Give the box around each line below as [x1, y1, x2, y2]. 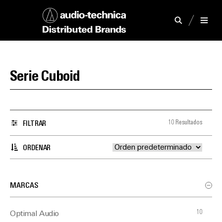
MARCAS [10, 182, 38, 190]
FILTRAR [23, 120, 47, 128]
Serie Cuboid [10, 70, 80, 84]
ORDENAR [23, 144, 51, 152]
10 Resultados [168, 119, 202, 126]
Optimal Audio [10, 210, 59, 218]
